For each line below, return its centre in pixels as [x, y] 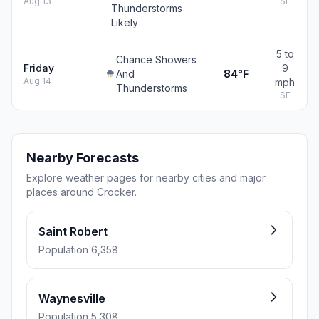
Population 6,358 [78, 250]
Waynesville [72, 298]
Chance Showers [157, 59]
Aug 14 [37, 81]
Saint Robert [73, 231]
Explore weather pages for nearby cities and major [146, 178]
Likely [124, 22]
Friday [39, 68]
